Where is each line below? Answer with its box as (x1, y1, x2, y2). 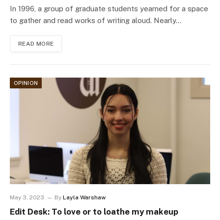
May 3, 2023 (10, 194, 44, 201)
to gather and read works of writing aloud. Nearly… (10, 16, 181, 25)
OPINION (14, 80, 38, 86)
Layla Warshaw (63, 194, 106, 201)
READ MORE (18, 40, 54, 48)
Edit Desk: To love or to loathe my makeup (10, 207, 178, 217)
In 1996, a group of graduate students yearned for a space (10, 4, 208, 13)
